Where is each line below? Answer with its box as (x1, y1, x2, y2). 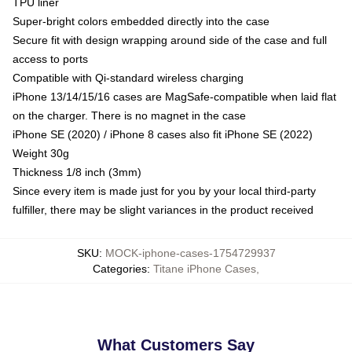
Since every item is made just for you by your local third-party (13, 185, 316, 197)
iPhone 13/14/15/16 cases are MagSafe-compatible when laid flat (13, 90, 336, 103)
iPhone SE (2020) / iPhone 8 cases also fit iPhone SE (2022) (13, 128, 313, 141)
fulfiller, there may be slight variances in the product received (13, 203, 313, 216)
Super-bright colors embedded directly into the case (13, 15, 269, 27)
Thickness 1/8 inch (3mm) (13, 166, 141, 178)
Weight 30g (13, 147, 69, 159)
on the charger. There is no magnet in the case (13, 109, 246, 122)
